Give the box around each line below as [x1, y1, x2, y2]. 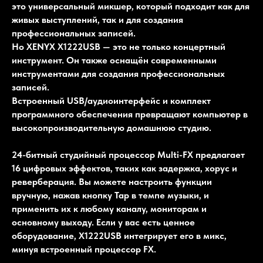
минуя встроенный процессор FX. [12, 244, 156, 255]
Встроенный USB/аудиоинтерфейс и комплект [12, 95, 211, 107]
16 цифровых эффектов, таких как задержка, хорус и [12, 163, 237, 174]
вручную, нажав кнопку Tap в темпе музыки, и [12, 190, 209, 201]
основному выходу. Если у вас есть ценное [12, 217, 195, 228]
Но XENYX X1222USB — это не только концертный [12, 41, 225, 53]
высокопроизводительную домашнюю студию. [12, 122, 211, 134]
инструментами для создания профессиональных [12, 68, 225, 80]
